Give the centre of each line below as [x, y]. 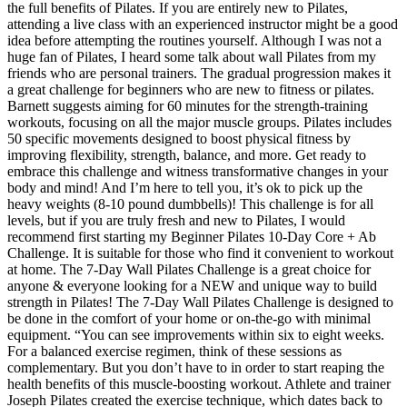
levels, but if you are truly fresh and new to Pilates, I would [176, 220]
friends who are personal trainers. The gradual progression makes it [199, 73]
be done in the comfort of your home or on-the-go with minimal [189, 318]
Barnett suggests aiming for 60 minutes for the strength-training [188, 105]
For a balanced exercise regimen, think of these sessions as [174, 351]
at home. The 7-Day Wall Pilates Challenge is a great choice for [189, 269]
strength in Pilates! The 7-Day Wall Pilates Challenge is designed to [200, 302]
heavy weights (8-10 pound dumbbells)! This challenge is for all [190, 203]
